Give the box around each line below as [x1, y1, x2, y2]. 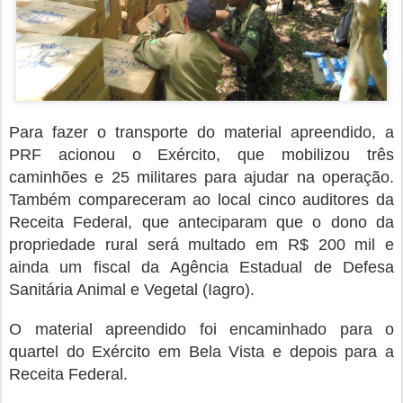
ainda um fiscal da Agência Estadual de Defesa [9, 257, 394, 276]
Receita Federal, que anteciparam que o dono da [9, 212, 394, 231]
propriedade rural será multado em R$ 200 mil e [9, 235, 394, 254]
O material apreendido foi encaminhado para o [9, 319, 394, 338]
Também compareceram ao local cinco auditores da [9, 190, 394, 209]
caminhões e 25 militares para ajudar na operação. [9, 167, 394, 186]
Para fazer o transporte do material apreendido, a [9, 122, 394, 141]
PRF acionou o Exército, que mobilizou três [9, 145, 394, 164]
